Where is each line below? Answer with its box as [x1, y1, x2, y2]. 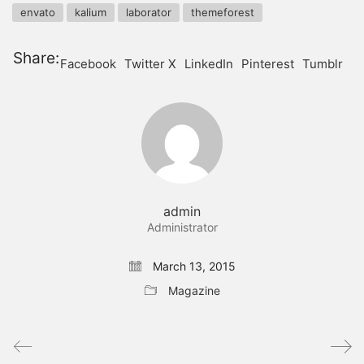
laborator [126, 5, 171, 19]
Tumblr [302, 56, 344, 72]
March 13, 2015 [149, 258, 236, 273]
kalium [75, 5, 106, 19]
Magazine [167, 283, 220, 297]
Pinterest [241, 56, 295, 72]
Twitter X [124, 56, 177, 72]
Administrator [146, 219, 218, 234]
